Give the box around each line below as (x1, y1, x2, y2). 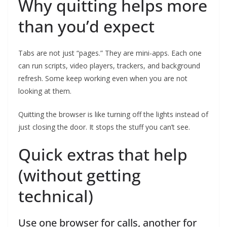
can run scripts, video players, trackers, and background (18, 61, 200, 71)
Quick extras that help (18, 143, 187, 166)
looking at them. (18, 86, 71, 96)
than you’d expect (18, 15, 155, 37)
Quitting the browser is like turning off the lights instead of (18, 109, 208, 120)
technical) (18, 185, 93, 207)
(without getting (18, 164, 141, 186)
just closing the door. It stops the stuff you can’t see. (18, 122, 190, 132)
